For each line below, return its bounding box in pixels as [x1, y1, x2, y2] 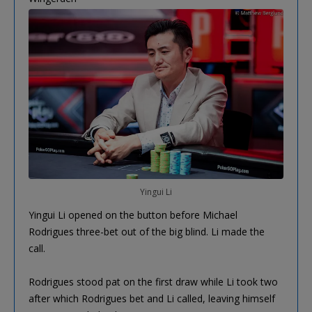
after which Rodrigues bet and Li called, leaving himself [29, 291, 275, 305]
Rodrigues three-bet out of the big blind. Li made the [29, 224, 265, 238]
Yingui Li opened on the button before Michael [29, 208, 237, 221]
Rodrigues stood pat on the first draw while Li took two [29, 274, 278, 288]
